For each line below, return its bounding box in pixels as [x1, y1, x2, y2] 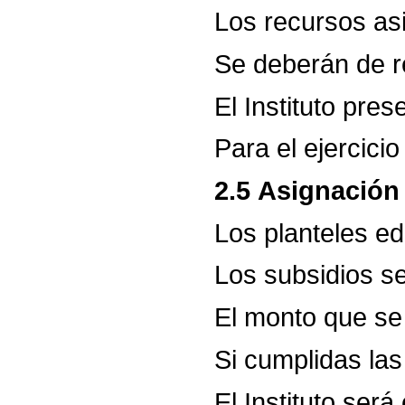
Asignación [258, 174, 400, 205]
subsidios [264, 259, 374, 290]
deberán [253, 48, 350, 79]
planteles [264, 217, 369, 248]
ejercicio [304, 133, 400, 164]
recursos [264, 6, 367, 37]
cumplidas [244, 344, 363, 374]
